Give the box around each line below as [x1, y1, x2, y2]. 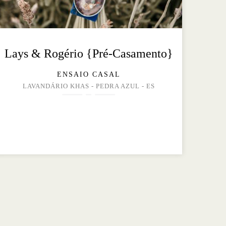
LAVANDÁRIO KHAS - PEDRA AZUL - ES [22, 83, 155, 90]
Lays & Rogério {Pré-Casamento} [4, 47, 173, 61]
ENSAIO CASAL [56, 71, 121, 79]
